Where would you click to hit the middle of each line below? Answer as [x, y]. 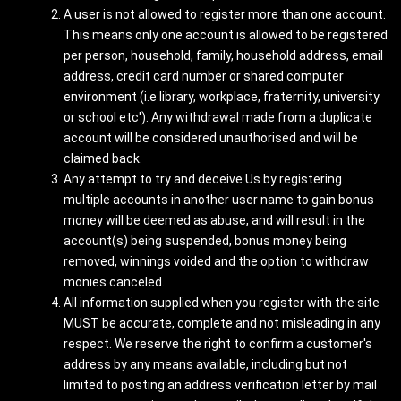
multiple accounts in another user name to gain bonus [219, 200]
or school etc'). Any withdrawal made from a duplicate [218, 117]
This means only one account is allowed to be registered [226, 35]
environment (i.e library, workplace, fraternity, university [222, 97]
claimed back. [103, 158]
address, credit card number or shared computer [204, 76]
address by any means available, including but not [205, 364]
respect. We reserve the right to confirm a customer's [218, 344]
